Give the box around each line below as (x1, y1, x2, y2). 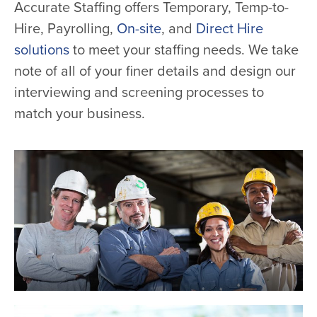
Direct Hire (196, 20, 263, 38)
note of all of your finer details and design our (14, 62, 296, 80)
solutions (14, 41, 69, 59)
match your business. (14, 105, 149, 122)
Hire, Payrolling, (14, 20, 117, 38)
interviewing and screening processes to (14, 83, 264, 101)
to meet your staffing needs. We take (69, 41, 299, 59)
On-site (117, 20, 161, 38)
